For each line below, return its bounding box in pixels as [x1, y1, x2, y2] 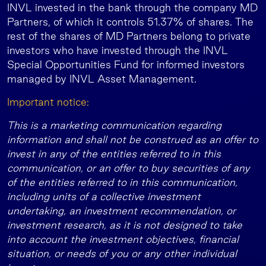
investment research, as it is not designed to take [7, 219, 242, 230]
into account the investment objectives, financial [7, 233, 239, 245]
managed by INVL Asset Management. [7, 73, 197, 84]
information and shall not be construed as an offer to [7, 134, 258, 145]
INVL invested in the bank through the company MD [7, 2, 258, 13]
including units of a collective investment [7, 191, 201, 202]
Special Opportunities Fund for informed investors [7, 59, 245, 70]
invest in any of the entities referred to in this [7, 148, 221, 159]
